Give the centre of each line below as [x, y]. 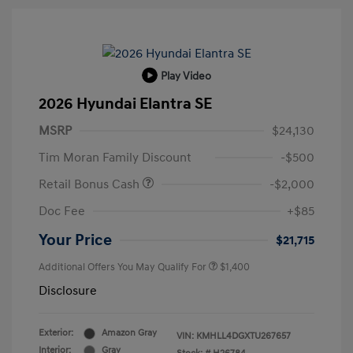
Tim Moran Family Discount [115, 158]
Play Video [186, 76]
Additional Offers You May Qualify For [123, 268]
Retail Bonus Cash [91, 185]
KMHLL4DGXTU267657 [243, 336]
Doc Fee [62, 212]
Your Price [75, 241]
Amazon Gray [129, 333]
